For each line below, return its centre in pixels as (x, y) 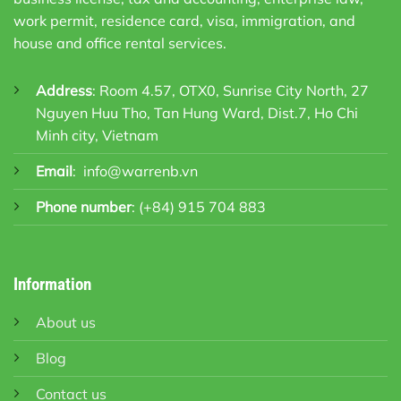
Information (52, 284)
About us (66, 322)
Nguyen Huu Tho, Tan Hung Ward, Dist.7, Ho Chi (197, 112)
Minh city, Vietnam (97, 135)
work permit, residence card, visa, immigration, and (184, 21)
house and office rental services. (120, 43)
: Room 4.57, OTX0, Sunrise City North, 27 (230, 90)
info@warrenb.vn (141, 171)
